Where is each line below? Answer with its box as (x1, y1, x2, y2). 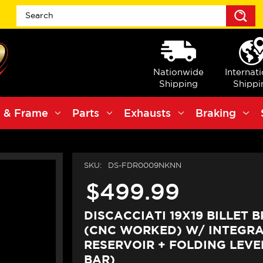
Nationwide (153, 66, 204, 77)
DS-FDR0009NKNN (107, 161, 181, 170)
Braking (195, 107, 236, 119)
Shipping (159, 78, 198, 89)
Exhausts (124, 107, 171, 119)
